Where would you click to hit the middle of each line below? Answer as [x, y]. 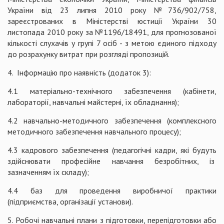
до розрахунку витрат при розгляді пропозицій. [88, 54]
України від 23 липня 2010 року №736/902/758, [112, 10]
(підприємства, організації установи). [70, 201]
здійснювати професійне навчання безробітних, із [112, 161]
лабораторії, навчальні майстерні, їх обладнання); [93, 102]
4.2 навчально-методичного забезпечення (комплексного [112, 120]
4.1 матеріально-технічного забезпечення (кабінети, [112, 91]
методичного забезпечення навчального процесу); [94, 131]
